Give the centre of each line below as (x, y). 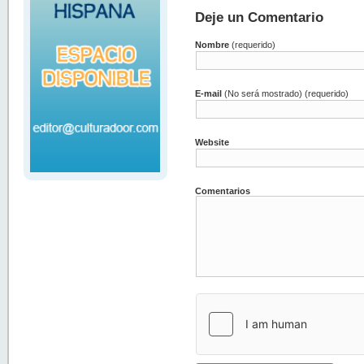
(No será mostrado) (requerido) (286, 94)
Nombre (212, 45)
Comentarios (223, 191)
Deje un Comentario (260, 17)
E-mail (209, 94)
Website (212, 143)
